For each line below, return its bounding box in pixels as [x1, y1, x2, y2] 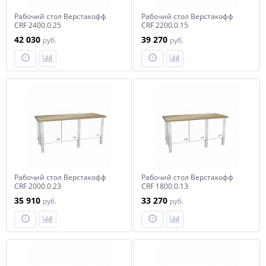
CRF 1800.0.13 [141, 181, 188, 191]
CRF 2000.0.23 [14, 181, 61, 191]
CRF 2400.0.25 [14, 20, 61, 30]
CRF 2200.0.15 [141, 20, 188, 30]
